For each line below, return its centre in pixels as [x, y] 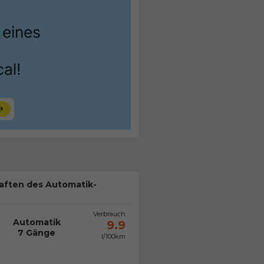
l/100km [113, 237]
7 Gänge [37, 233]
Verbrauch [109, 214]
